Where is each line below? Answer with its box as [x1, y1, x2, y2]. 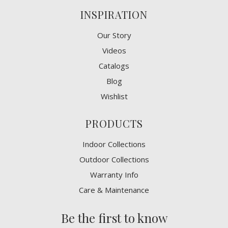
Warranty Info [90, 169, 138, 180]
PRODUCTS [85, 116, 143, 130]
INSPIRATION [80, 7, 148, 21]
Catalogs [99, 60, 129, 71]
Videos [102, 45, 126, 55]
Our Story [97, 30, 131, 40]
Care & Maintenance [79, 184, 149, 195]
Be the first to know [61, 209, 167, 226]
